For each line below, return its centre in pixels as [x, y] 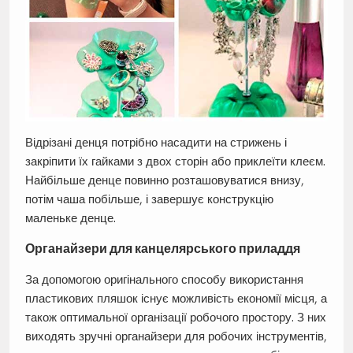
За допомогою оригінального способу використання [164, 280]
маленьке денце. [70, 218]
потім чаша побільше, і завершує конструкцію [149, 199]
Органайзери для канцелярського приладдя [162, 249]
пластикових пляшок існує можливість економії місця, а [176, 299]
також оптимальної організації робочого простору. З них [175, 318]
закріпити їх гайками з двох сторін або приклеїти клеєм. [175, 162]
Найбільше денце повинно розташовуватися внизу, [164, 180]
